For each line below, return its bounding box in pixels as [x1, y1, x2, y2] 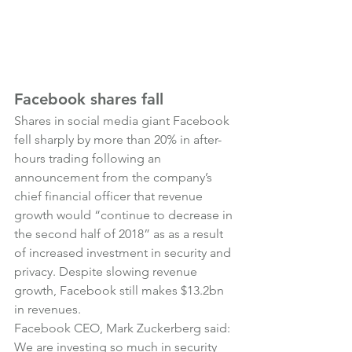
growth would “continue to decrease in [14, 207, 236, 222]
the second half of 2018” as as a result [14, 226, 226, 241]
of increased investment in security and [14, 245, 234, 260]
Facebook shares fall [14, 90, 163, 108]
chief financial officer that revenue [14, 189, 206, 203]
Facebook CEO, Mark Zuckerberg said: [14, 321, 230, 335]
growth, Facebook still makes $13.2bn [14, 283, 227, 298]
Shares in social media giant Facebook [14, 113, 233, 128]
